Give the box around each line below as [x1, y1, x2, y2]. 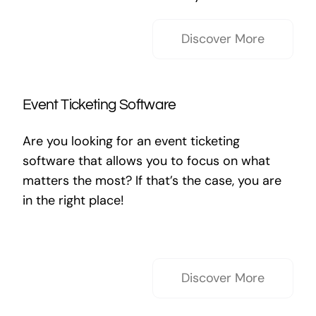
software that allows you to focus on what [22, 152, 270, 169]
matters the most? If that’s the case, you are [22, 172, 281, 189]
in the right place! [22, 192, 124, 209]
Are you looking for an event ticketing [22, 133, 240, 150]
